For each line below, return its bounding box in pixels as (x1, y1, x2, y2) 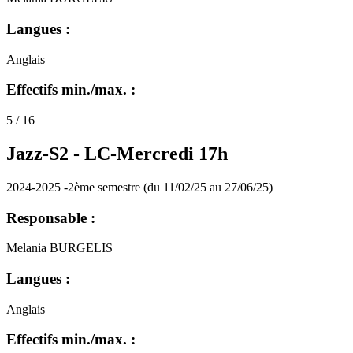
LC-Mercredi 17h (84, 143, 228, 164)
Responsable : (6, 209, 95, 226)
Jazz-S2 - (6, 143, 84, 164)
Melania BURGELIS (6, 241, 113, 255)
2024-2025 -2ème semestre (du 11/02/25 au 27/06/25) (6, 180, 273, 194)
